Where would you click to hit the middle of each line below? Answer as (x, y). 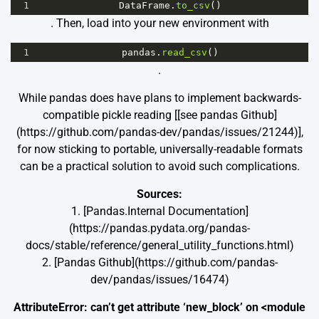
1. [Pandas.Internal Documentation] (159, 211)
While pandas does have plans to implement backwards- (159, 98)
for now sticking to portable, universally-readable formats (159, 149)
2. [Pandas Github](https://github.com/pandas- (159, 262)
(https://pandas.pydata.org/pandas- (159, 228)
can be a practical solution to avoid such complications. (159, 166)
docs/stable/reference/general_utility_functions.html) (159, 245)
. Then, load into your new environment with (159, 23)
